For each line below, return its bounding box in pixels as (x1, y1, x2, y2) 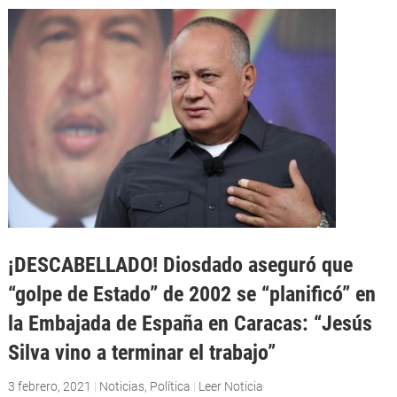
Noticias (98, 379, 144, 394)
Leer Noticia (198, 379, 263, 394)
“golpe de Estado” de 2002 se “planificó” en (7, 281, 376, 307)
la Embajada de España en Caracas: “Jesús (7, 310, 372, 337)
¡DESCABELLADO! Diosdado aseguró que (7, 252, 353, 278)
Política (149, 379, 191, 394)
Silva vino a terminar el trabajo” (7, 339, 276, 366)
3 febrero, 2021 (7, 379, 91, 394)
